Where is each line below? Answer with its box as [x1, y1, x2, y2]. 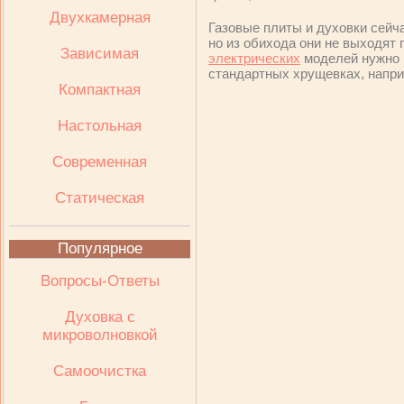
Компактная [59, 81, 141, 98]
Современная [52, 153, 147, 170]
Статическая [55, 189, 144, 207]
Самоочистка [53, 363, 146, 380]
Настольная [58, 117, 142, 134]
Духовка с [64, 308, 135, 326]
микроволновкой [41, 326, 158, 344]
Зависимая [60, 45, 139, 62]
